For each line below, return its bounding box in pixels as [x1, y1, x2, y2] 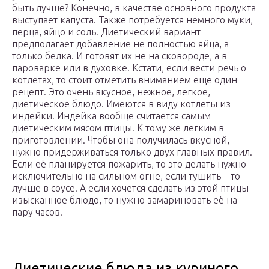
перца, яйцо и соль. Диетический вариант [12, 26, 201, 38]
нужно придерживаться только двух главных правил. [12, 147, 252, 158]
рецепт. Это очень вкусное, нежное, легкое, [12, 86, 210, 98]
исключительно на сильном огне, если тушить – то [12, 171, 240, 182]
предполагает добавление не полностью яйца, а [12, 38, 229, 50]
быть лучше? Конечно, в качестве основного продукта [12, 2, 256, 14]
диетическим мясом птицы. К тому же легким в [12, 122, 224, 134]
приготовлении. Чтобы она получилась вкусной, [12, 134, 229, 146]
